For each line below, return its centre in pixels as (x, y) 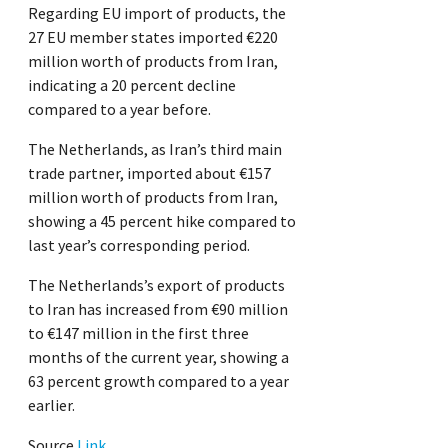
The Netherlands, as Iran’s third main (155, 148)
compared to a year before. (119, 108)
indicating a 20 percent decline (132, 84)
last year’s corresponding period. (139, 244)
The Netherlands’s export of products (156, 284)
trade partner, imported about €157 (149, 172)
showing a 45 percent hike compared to (162, 220)
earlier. (51, 404)
